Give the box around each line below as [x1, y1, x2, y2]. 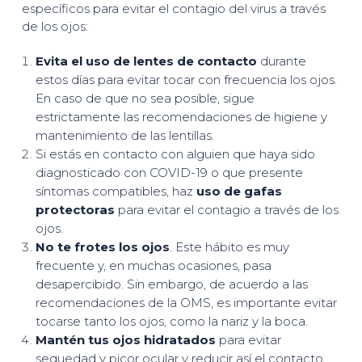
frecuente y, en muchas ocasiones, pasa [35, 258, 271, 273]
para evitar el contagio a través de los [114, 202, 339, 217]
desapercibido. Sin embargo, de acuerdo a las [35, 276, 308, 292]
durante [256, 53, 306, 69]
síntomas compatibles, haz [35, 183, 196, 199]
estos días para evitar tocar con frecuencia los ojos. [35, 72, 337, 87]
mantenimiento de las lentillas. [35, 128, 214, 143]
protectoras [35, 202, 115, 217]
